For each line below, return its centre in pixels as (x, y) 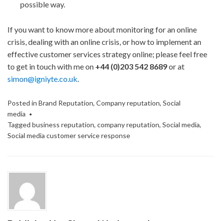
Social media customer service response (69, 136)
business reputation (63, 125)
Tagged (20, 125)
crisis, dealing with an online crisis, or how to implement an (104, 42)
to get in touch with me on (51, 67)
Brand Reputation (66, 103)
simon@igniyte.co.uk (42, 79)
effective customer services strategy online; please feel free (107, 54)
